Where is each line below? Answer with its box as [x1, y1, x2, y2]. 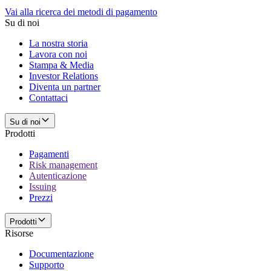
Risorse [5, 228, 33, 239]
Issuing [29, 181, 56, 192]
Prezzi [29, 192, 53, 203]
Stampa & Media [29, 60, 94, 71]
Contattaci [29, 93, 68, 103]
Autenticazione [29, 171, 87, 181]
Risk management [29, 160, 97, 171]
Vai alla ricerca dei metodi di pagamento [5, 7, 157, 18]
